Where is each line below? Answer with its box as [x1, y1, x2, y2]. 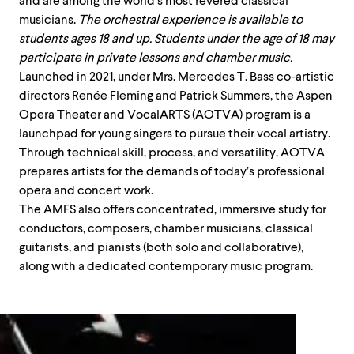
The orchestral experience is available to [78, 12, 303, 28]
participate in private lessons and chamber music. [19, 50, 292, 66]
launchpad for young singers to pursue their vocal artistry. [19, 126, 330, 141]
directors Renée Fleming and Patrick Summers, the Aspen [19, 88, 333, 104]
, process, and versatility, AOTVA [144, 145, 325, 160]
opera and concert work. [19, 183, 156, 198]
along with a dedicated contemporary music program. [19, 258, 313, 274]
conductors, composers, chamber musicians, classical [19, 220, 313, 236]
